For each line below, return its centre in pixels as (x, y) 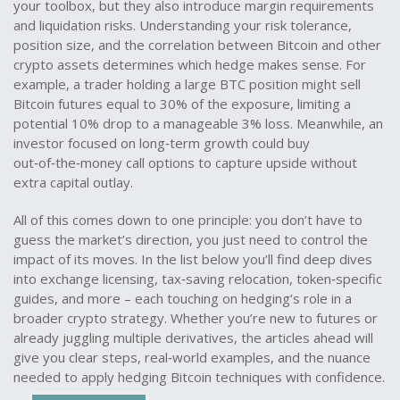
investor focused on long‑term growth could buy (162, 143)
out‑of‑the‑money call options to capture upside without (185, 162)
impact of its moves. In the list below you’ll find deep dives (193, 259)
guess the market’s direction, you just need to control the (191, 239)
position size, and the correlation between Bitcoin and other (197, 45)
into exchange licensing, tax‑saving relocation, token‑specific (198, 279)
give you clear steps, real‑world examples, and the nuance (192, 357)
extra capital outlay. (73, 182)
